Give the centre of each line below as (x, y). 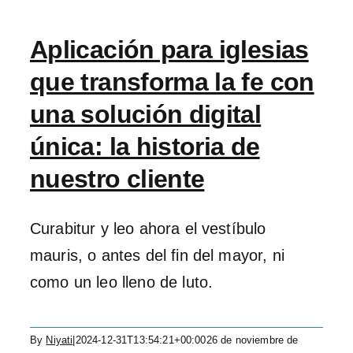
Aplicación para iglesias (169, 50)
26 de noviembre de (252, 340)
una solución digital (146, 114)
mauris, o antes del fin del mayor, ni (157, 255)
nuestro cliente (117, 179)
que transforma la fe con (172, 82)
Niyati (59, 340)
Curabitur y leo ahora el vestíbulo (148, 229)
